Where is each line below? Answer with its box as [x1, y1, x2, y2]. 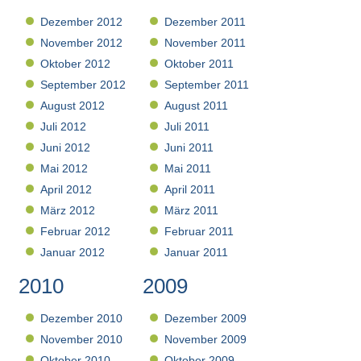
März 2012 [40, 204, 96, 218]
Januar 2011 [164, 246, 229, 259]
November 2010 [40, 333, 123, 346]
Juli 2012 [40, 120, 87, 134]
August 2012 [40, 99, 106, 113]
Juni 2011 [164, 141, 214, 155]
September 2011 [164, 78, 250, 92]
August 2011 [164, 99, 229, 113]
